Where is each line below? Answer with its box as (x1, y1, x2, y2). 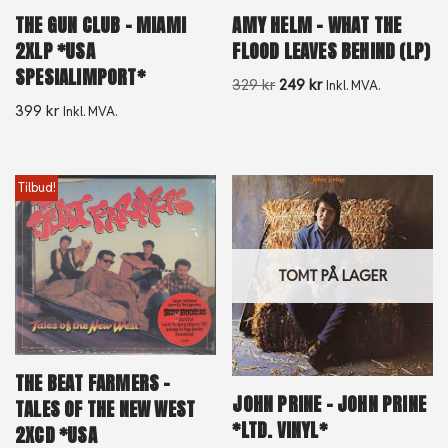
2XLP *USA (15, 36, 95, 65)
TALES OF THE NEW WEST (15, 395, 196, 424)
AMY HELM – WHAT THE (232, 10, 402, 39)
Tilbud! (17, 178, 56, 196)
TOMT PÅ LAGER (278, 265, 388, 285)
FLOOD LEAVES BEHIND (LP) (232, 36, 431, 65)
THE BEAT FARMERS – (15, 369, 171, 398)
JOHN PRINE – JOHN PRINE (232, 390, 426, 418)
